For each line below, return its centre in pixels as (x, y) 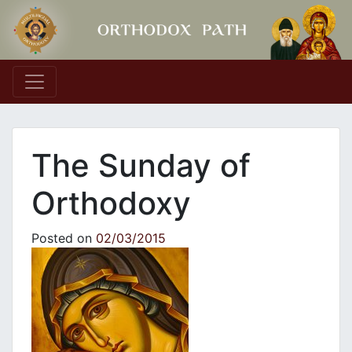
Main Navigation (108, 95)
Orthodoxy (111, 203)
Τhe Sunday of (141, 166)
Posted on (64, 238)
